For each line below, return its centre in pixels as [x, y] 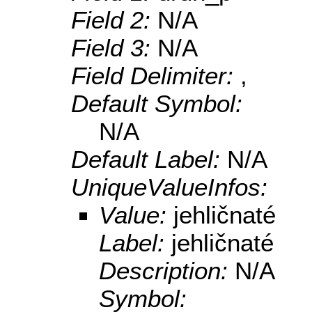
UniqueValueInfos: [169, 187]
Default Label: [149, 159]
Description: [167, 271]
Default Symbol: [157, 104]
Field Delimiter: [156, 76]
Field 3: [114, 48]
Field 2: [114, 20]
